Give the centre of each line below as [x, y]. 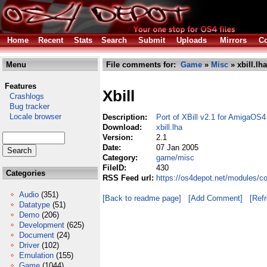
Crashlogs [23, 96]
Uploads [192, 40]
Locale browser [32, 117]
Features [21, 86]
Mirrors [233, 40]
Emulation [36, 255]
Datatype [35, 205]
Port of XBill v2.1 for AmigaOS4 [211, 117]
